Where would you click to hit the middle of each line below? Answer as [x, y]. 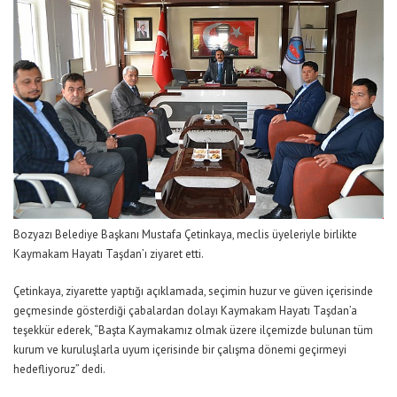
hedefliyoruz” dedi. [59, 369]
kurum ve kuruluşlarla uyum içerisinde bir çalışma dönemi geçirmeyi [180, 349]
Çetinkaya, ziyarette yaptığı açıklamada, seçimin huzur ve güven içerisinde [193, 291]
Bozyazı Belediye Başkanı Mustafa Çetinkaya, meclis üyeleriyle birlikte [185, 234]
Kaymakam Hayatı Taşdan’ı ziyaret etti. [109, 253]
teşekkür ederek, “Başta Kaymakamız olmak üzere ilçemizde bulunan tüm [193, 330]
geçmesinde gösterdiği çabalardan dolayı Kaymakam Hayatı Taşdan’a [185, 310]
